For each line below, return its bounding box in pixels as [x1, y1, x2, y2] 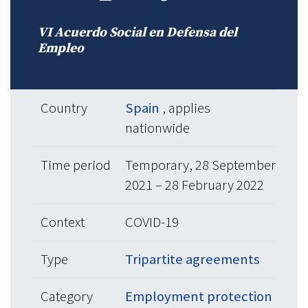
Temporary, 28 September [125, 156, 276, 174]
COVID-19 [125, 213, 179, 231]
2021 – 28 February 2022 [125, 176, 264, 194]
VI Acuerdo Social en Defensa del [38, 24, 237, 41]
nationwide [125, 119, 190, 137]
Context [41, 213, 85, 231]
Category [41, 287, 93, 305]
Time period [41, 156, 111, 174]
